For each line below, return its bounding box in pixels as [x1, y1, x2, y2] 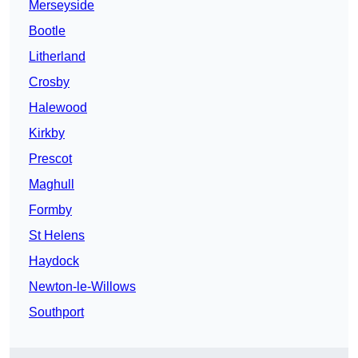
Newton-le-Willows [29, 280, 136, 294]
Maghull [29, 177, 74, 192]
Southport [29, 305, 84, 320]
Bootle [29, 24, 66, 38]
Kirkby [29, 126, 65, 141]
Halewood [29, 101, 87, 115]
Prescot [29, 152, 72, 166]
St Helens [29, 229, 85, 243]
